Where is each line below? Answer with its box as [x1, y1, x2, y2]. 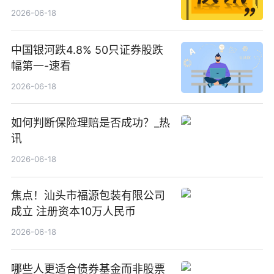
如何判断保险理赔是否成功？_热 [10, 116, 170, 130]
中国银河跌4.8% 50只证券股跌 [10, 43, 163, 56]
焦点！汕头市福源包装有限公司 [10, 189, 165, 202]
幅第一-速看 [10, 59, 71, 72]
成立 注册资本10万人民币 [10, 205, 136, 218]
